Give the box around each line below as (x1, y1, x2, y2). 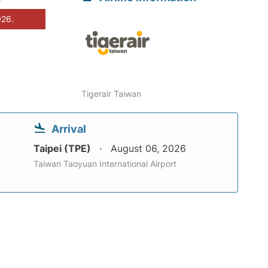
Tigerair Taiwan (81, 89, 142, 99)
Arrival (51, 123, 86, 136)
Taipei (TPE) (33, 142, 93, 155)
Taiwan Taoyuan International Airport (33, 159, 176, 169)
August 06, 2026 (111, 142, 186, 155)
